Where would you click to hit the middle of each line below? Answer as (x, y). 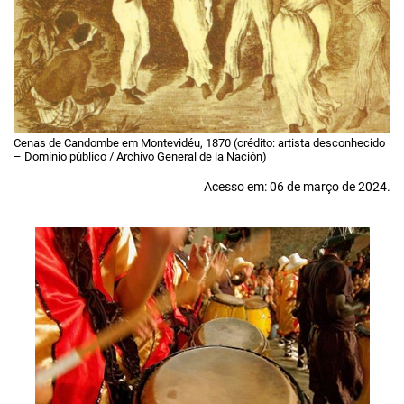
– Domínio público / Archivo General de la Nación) (140, 156)
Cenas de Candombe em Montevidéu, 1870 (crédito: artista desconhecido (199, 142)
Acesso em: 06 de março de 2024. (297, 187)
